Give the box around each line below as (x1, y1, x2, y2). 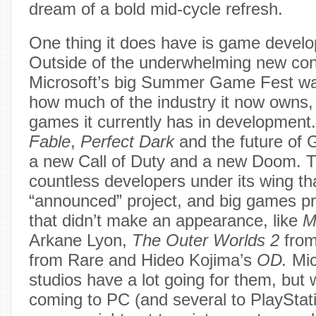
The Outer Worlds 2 (132, 231, 284, 250)
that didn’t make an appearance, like (29, 211, 303, 230)
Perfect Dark (80, 132, 174, 151)
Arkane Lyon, (29, 231, 132, 250)
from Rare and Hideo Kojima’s (29, 250, 257, 269)
